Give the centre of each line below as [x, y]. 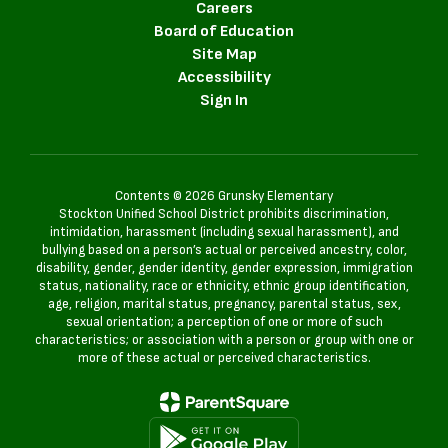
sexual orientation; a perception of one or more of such [224, 321]
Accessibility [224, 77]
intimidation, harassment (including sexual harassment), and [224, 231]
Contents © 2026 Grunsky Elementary [224, 195]
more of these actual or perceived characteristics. [224, 357]
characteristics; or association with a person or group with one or [224, 339]
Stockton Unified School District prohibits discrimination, [224, 213]
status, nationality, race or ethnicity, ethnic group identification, [224, 285]
